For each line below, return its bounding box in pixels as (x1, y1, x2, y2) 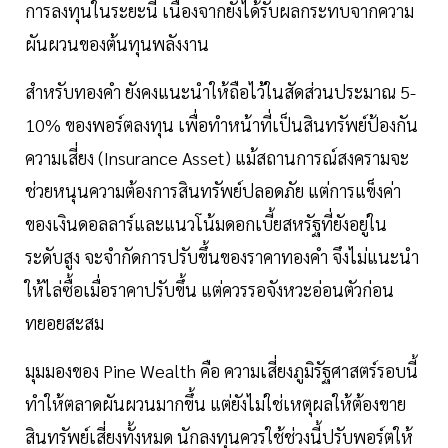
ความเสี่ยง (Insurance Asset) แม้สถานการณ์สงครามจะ (25, 145, 409, 169)
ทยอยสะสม (25, 310, 104, 334)
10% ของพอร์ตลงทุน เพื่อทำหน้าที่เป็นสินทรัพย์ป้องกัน (25, 112, 418, 136)
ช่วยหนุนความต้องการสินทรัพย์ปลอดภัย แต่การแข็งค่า (25, 178, 401, 202)
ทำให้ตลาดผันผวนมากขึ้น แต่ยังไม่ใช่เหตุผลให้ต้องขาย (25, 391, 406, 415)
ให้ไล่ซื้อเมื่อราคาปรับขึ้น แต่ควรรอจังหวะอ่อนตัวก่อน (25, 277, 394, 301)
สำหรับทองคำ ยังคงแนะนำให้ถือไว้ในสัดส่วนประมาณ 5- (25, 79, 416, 103)
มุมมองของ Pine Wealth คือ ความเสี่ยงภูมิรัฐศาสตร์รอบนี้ (25, 358, 418, 382)
